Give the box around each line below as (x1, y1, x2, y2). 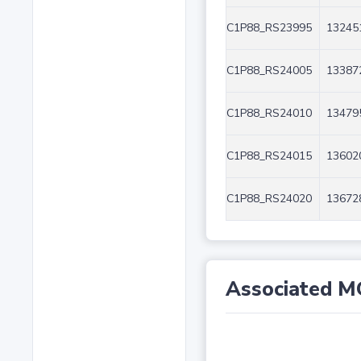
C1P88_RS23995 (226, 20, 312, 36)
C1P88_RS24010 (226, 106, 312, 122)
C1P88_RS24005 (226, 63, 312, 79)
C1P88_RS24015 (226, 148, 312, 164)
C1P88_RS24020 (226, 191, 312, 207)
